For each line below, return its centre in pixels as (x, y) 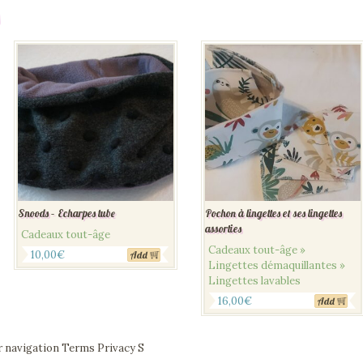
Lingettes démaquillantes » (276, 265)
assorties (223, 229)
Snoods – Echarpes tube (66, 214)
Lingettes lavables (254, 280)
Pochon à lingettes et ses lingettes (273, 214)
